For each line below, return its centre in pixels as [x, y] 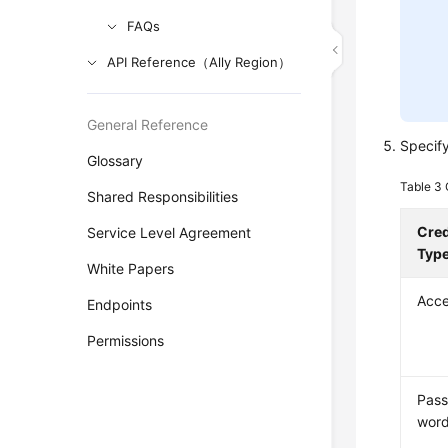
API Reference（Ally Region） [199, 62]
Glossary [115, 160]
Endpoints [120, 304]
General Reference [148, 124]
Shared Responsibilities [163, 196]
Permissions [126, 340]
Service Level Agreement [169, 232]
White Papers [131, 268]
